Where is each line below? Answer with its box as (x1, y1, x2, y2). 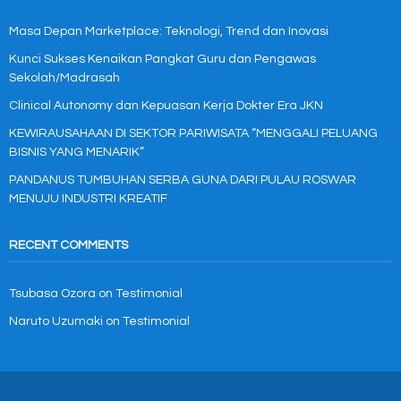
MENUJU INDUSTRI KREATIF (9, 192, 167, 205)
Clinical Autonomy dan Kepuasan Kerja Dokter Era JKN (9, 99, 323, 112)
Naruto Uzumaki (9, 315, 103, 328)
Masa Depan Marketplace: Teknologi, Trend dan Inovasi (9, 25, 328, 38)
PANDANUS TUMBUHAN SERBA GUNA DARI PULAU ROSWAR (9, 174, 356, 186)
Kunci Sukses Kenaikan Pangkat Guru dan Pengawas (9, 53, 316, 65)
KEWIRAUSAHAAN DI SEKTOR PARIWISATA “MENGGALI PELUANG (9, 127, 378, 140)
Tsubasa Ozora (9, 287, 96, 300)
